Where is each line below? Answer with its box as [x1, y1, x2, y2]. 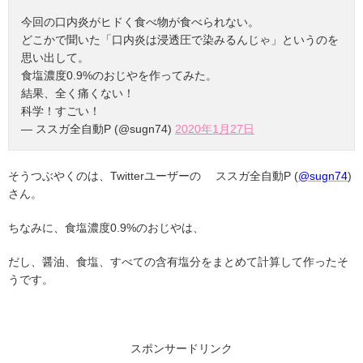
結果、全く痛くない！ [21, 86, 135, 100]
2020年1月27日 [175, 122, 254, 135]
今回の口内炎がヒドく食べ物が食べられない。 [21, 15, 259, 28]
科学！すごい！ [21, 104, 100, 117]
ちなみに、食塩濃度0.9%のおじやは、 [8, 220, 204, 234]
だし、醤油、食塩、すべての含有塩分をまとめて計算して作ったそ [8, 254, 348, 268]
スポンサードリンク [130, 341, 233, 355]
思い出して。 [21, 50, 89, 64]
